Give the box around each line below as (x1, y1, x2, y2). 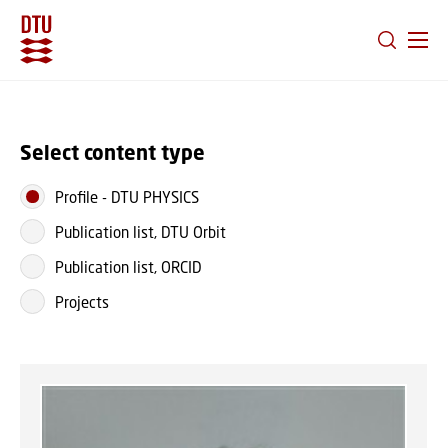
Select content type (20, 140, 205, 165)
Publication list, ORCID (55, 257, 202, 276)
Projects (55, 292, 109, 311)
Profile (55, 187, 98, 206)
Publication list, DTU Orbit (55, 222, 226, 241)
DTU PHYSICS (111, 187, 199, 206)
